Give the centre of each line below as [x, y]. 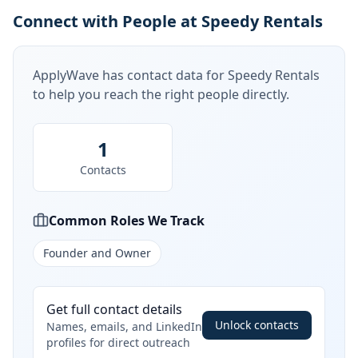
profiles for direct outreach [118, 342]
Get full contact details [114, 309]
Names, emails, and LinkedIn [124, 326]
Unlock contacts [257, 325]
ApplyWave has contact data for [130, 75]
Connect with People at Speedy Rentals [168, 21]
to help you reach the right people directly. [161, 94]
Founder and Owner [97, 253]
